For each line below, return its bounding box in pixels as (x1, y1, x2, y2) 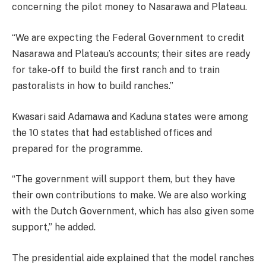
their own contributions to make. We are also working (12, 189, 246, 201)
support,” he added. (12, 221, 96, 233)
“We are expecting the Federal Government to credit (12, 32, 245, 44)
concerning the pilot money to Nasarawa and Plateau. (12, 1, 247, 13)
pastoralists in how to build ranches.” (12, 80, 173, 92)
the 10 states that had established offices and (12, 126, 212, 138)
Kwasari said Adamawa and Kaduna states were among (12, 110, 248, 122)
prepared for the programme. (12, 142, 142, 154)
